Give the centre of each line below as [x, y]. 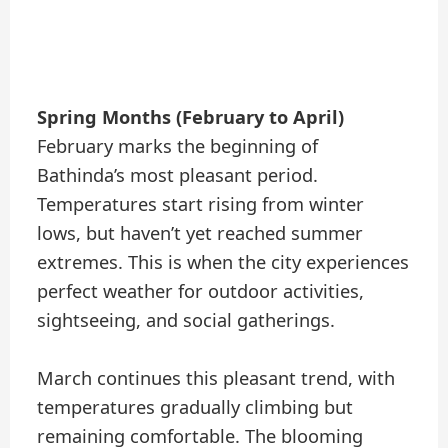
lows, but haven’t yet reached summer [200, 233]
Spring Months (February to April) [191, 117]
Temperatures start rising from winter [201, 204]
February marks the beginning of [178, 146]
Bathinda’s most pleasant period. [178, 175]
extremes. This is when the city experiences [223, 262]
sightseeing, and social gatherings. [186, 320]
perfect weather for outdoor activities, [201, 291]
